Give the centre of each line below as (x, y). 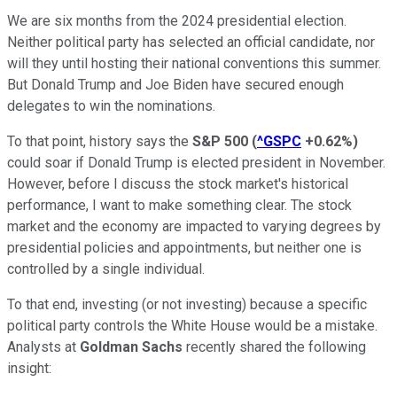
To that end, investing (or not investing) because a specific (187, 304)
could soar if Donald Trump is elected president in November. (196, 162)
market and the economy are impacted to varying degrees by (194, 226)
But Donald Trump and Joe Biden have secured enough (175, 84)
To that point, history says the (100, 141)
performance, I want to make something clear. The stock (179, 205)
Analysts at (43, 346)
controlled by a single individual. (106, 269)
